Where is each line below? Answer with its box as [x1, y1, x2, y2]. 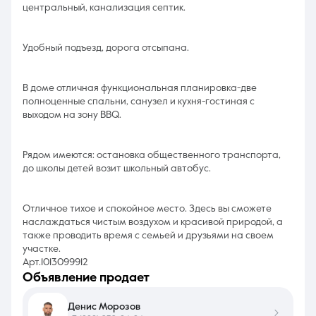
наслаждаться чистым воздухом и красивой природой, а [23, 217, 283, 227]
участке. [23, 244, 61, 254]
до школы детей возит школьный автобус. [23, 164, 211, 174]
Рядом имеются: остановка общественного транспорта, [23, 150, 281, 160]
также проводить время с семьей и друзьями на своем [23, 231, 274, 241]
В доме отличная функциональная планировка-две [23, 83, 257, 93]
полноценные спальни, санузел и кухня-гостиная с [23, 97, 255, 107]
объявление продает [33, 272, 150, 284]
